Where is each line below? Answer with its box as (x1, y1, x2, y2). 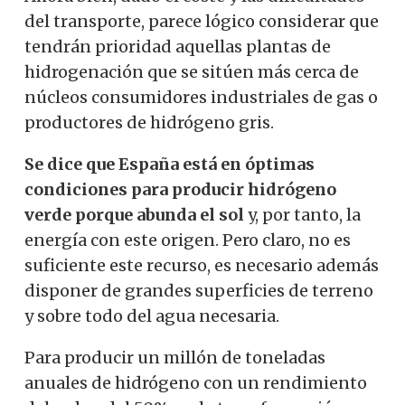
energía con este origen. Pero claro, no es (24, 229, 351, 250)
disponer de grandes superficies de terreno (24, 279, 373, 301)
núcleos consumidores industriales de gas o (24, 86, 378, 108)
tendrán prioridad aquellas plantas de (24, 35, 331, 57)
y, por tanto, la (244, 203, 361, 225)
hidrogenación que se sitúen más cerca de (24, 61, 359, 82)
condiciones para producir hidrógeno (24, 178, 336, 200)
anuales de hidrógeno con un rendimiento (24, 372, 367, 393)
